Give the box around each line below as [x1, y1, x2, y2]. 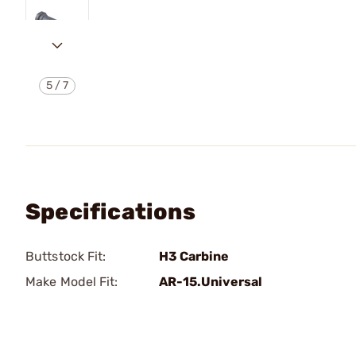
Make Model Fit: [25, 274, 118, 289]
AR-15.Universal [159, 274, 262, 289]
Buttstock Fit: [25, 249, 106, 264]
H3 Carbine [159, 249, 229, 264]
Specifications [25, 199, 195, 225]
